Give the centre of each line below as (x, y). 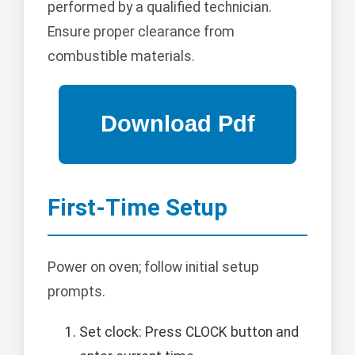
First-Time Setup (137, 207)
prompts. (76, 291)
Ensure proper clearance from (141, 31)
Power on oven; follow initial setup (153, 267)
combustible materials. (121, 56)
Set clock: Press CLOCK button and (189, 332)
